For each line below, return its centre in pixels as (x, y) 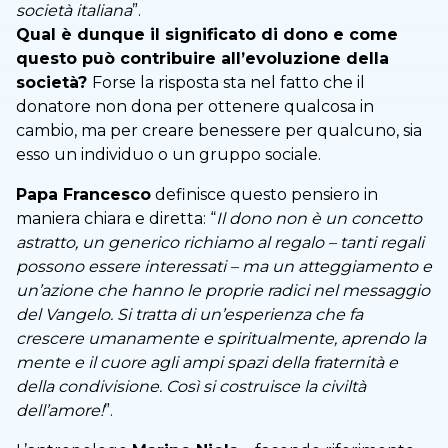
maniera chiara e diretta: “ (116, 219)
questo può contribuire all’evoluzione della (202, 59)
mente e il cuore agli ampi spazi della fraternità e (207, 363)
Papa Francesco (83, 195)
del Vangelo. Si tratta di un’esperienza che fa (189, 315)
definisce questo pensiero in (264, 195)
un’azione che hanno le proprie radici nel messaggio (223, 291)
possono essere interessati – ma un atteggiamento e (224, 267)
